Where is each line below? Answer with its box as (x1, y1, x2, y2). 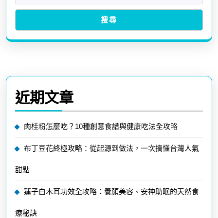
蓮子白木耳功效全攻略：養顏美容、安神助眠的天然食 (24, 187, 199, 196)
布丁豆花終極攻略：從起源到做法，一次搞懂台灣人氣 (24, 144, 199, 152)
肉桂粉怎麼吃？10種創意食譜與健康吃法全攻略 (24, 122, 178, 130)
